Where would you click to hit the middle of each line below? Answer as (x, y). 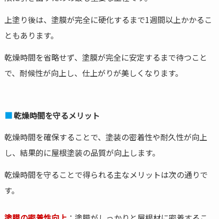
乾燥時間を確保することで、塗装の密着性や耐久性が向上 (106, 137)
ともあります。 (31, 35)
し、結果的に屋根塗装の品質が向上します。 (82, 153)
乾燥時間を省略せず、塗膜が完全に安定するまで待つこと (106, 57)
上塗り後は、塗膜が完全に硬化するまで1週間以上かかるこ (108, 19)
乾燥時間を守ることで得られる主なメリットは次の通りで (106, 175)
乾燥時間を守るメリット (56, 116)
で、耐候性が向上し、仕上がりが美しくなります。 (93, 73)
